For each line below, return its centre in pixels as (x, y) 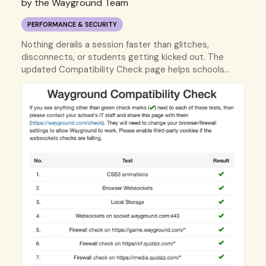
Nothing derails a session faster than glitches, (115, 45)
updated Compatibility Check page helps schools (123, 69)
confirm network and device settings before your (122, 82)
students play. (50, 94)
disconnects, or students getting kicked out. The (122, 57)
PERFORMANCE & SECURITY (72, 24)
